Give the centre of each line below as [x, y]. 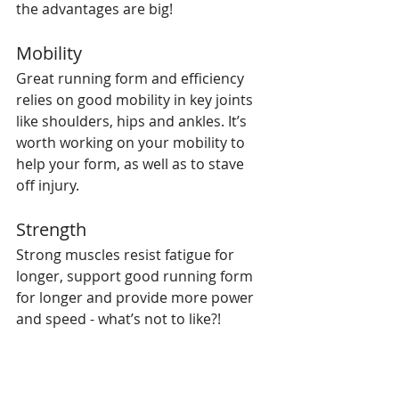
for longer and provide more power [137, 297]
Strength [51, 229]
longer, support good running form [136, 276]
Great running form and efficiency [132, 78]
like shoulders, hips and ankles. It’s [133, 121]
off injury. [48, 185]
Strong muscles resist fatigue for [127, 255]
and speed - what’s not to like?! [118, 319]
